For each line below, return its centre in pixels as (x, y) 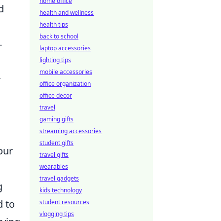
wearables (54, 166)
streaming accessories (71, 131)
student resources (64, 202)
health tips (54, 24)
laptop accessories (65, 48)
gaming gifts (56, 119)
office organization (65, 84)
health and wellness (67, 13)
